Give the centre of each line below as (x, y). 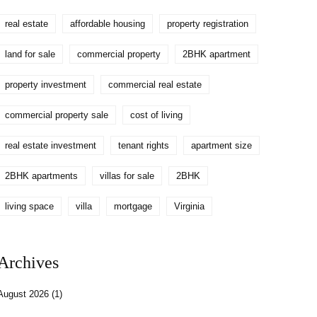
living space (30, 206)
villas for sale (127, 176)
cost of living (157, 115)
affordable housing (108, 24)
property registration (208, 24)
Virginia (190, 206)
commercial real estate (155, 85)
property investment (46, 85)
